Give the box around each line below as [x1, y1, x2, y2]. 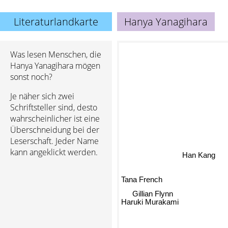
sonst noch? [10, 71, 52, 82]
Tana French [121, 174, 162, 183]
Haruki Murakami [121, 198, 179, 208]
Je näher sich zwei [10, 91, 74, 102]
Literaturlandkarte [14, 15, 98, 28]
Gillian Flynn [133, 187, 174, 196]
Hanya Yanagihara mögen [10, 60, 100, 71]
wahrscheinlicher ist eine [10, 113, 100, 124]
